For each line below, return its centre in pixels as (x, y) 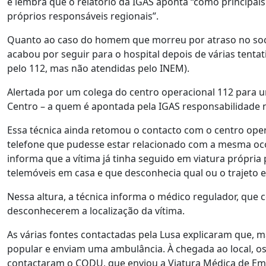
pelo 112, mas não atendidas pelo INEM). (98, 68)
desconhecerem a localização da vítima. (96, 211)
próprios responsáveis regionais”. (83, 16)
